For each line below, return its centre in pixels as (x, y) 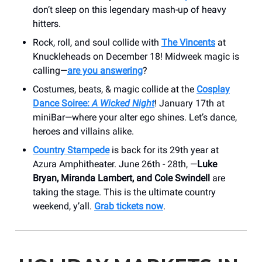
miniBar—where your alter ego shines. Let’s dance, (135, 117)
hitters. (47, 23)
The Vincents (188, 42)
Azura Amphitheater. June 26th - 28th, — (115, 164)
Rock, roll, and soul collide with (97, 42)
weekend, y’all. (63, 206)
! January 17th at (189, 103)
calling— (50, 70)
